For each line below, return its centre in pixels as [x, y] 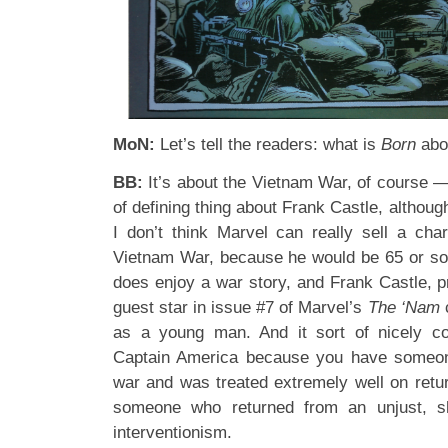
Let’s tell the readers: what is [268, 144]
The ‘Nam [403, 307]
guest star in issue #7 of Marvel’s [240, 307]
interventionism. [172, 432]
